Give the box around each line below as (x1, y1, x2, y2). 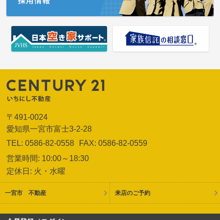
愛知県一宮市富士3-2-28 (6, 125, 92, 134)
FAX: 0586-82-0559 (79, 139, 148, 148)
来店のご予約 (115, 190, 150, 197)
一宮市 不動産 (5, 190, 46, 197)
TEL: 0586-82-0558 (6, 139, 75, 148)
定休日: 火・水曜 (6, 167, 66, 176)
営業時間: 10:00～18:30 (6, 154, 89, 163)
